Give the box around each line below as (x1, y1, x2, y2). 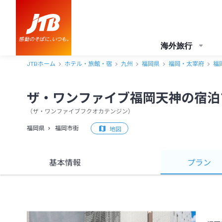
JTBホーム (27, 60, 55, 67)
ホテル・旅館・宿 (64, 60, 112, 67)
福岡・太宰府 (168, 60, 204, 67)
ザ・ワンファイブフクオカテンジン (33, 108, 128, 115)
